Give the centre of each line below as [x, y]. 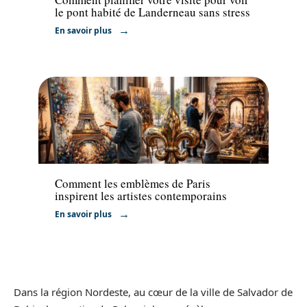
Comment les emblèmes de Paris [133, 184]
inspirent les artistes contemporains [141, 196]
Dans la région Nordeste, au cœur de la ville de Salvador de [153, 292]
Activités [73, 149]
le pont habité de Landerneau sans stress [152, 12]
